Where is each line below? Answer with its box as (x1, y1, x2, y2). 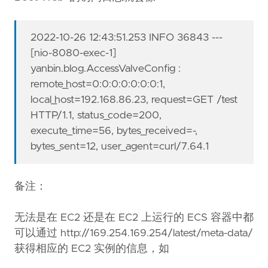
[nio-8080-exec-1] (31, 48, 117, 59)
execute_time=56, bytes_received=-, (31, 126, 198, 137)
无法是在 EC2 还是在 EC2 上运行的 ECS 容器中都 (14, 212, 254, 224)
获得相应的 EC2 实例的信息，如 (14, 243, 169, 255)
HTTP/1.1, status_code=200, (31, 110, 162, 121)
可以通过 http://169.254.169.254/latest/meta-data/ (14, 228, 253, 239)
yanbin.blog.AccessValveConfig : (31, 63, 181, 75)
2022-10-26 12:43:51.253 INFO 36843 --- (31, 32, 223, 44)
